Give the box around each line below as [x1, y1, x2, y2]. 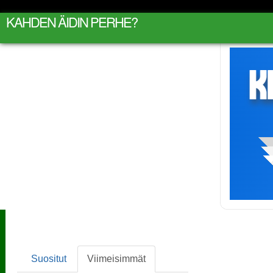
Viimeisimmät [87, 253, 146, 264]
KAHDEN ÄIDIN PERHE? [6, 12, 137, 31]
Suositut [30, 253, 66, 264]
